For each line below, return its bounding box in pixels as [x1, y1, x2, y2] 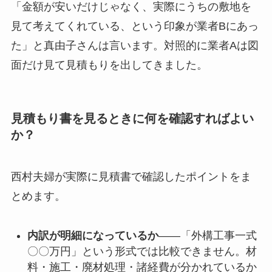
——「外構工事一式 [158, 229, 257, 242]
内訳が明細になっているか [27, 229, 158, 242]
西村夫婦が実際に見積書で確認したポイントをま [10, 171, 251, 183]
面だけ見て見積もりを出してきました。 [10, 58, 208, 71]
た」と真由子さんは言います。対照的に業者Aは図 [10, 39, 259, 52]
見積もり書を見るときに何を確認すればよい [10, 111, 254, 125]
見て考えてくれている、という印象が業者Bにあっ [10, 19, 259, 32]
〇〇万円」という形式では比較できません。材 [27, 245, 257, 258]
